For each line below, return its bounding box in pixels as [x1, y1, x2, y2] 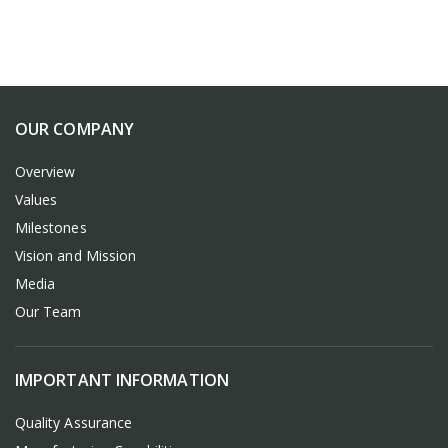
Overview [15, 162, 76, 181]
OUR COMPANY [15, 118, 134, 140]
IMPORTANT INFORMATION [15, 369, 229, 391]
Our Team [15, 302, 82, 321]
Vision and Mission [15, 246, 137, 265]
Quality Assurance [15, 413, 133, 432]
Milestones [15, 218, 87, 237]
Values [15, 190, 58, 209]
